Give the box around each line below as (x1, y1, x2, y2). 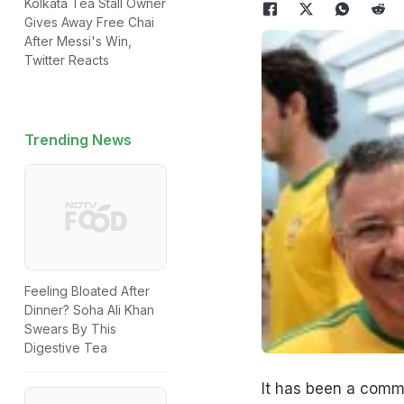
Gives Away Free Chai (24, 14, 154, 30)
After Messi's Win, (24, 33, 132, 49)
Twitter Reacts (24, 52, 109, 68)
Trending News (24, 131, 132, 149)
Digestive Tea (24, 340, 107, 356)
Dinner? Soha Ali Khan (24, 302, 154, 318)
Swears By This (24, 321, 116, 337)
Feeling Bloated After (24, 283, 150, 299)
